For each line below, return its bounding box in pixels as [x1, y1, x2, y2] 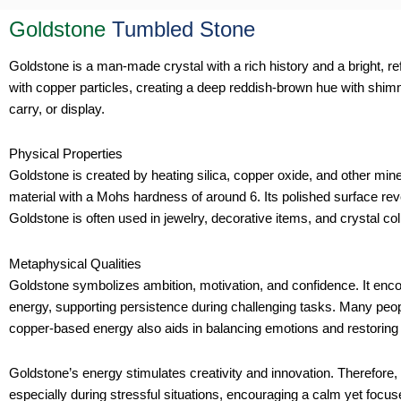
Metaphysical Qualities [9, 255, 141, 271]
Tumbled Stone [106, 17, 255, 42]
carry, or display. [9, 101, 105, 117]
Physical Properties [9, 146, 123, 162]
